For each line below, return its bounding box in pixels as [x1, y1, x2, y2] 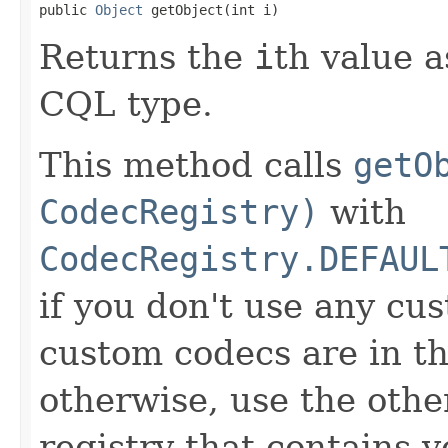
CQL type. [39, 83, 213, 124]
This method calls [39, 144, 353, 185]
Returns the [39, 36, 254, 77]
